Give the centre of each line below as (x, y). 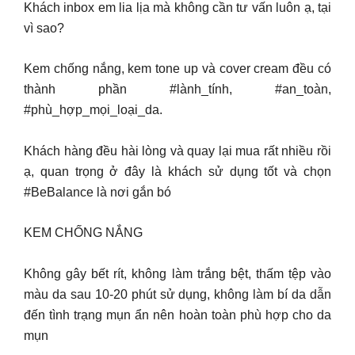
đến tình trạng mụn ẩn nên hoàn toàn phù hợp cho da (177, 315)
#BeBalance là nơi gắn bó (97, 192)
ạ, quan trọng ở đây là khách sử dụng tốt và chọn (177, 171)
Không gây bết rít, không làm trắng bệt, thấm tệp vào (177, 273)
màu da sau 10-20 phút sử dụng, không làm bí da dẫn (177, 294)
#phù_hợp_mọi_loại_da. (93, 110)
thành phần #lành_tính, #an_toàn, (177, 89)
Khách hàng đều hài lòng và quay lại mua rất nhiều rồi (177, 151)
